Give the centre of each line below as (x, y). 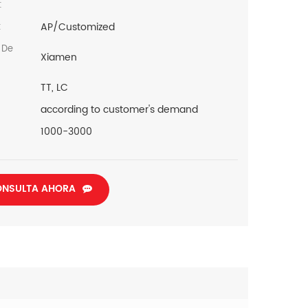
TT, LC (54, 87)
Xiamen (58, 57)
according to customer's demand (119, 109)
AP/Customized (77, 27)
